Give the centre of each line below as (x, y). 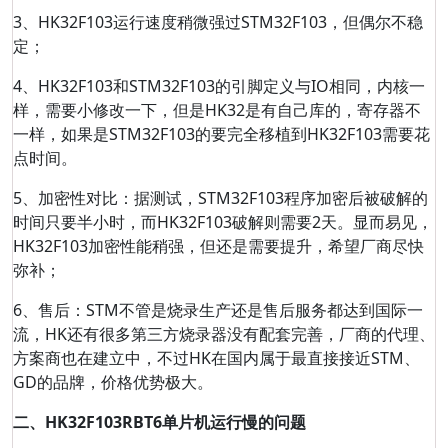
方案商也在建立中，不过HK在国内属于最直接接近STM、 (216, 358)
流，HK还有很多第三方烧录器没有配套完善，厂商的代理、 (224, 334)
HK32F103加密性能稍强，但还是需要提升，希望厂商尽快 (218, 246)
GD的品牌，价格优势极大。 (113, 382)
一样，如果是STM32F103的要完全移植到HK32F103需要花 (221, 134)
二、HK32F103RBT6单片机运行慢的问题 (159, 422)
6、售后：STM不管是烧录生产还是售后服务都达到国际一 (218, 310)
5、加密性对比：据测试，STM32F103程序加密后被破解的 (220, 198)
